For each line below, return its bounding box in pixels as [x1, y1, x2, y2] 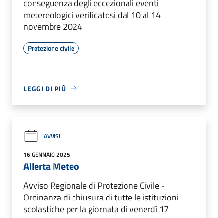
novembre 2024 [23, 19, 82, 33]
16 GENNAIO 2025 [23, 149, 70, 159]
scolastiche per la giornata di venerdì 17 [23, 202, 169, 216]
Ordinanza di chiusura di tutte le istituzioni [23, 190, 179, 204]
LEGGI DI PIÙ [23, 83, 66, 93]
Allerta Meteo [23, 158, 79, 174]
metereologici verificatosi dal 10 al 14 [23, 8, 161, 21]
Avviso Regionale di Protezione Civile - [23, 179, 165, 192]
